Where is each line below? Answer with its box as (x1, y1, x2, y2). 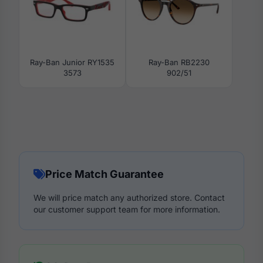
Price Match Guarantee (45, 168, 164, 181)
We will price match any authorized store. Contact (33, 193, 225, 203)
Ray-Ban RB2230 (149, 58, 210, 68)
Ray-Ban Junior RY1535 (30, 58, 114, 68)
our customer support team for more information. (33, 204, 220, 215)
